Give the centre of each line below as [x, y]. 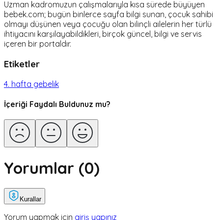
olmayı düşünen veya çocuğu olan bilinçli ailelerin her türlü [108, 24]
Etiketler [22, 64]
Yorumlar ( [44, 168]
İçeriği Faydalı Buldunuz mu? [57, 104]
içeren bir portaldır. [38, 44]
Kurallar [30, 199]
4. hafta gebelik [31, 84]
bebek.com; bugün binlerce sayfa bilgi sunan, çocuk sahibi [109, 14]
